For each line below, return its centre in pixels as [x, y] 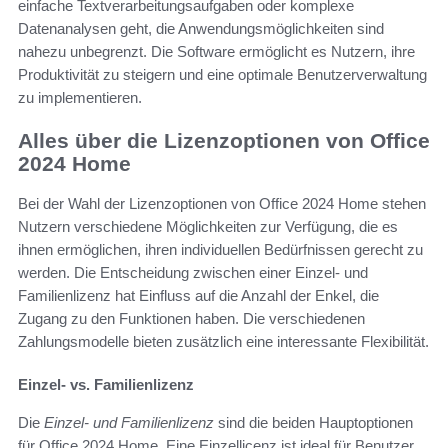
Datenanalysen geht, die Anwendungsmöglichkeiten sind [201, 28]
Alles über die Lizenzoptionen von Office [224, 140]
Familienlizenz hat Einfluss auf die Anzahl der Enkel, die [198, 296]
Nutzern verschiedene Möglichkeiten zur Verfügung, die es [208, 227]
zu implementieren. [80, 97]
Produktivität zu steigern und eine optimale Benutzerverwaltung [222, 74]
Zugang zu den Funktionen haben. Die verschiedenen [191, 319]
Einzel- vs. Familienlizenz [106, 385]
